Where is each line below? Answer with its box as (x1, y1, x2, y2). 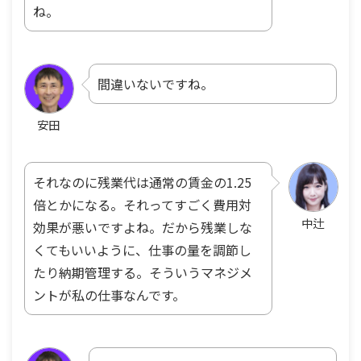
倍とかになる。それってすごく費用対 (33, 194, 251, 214)
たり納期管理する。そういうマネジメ (33, 262, 252, 282)
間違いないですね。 (98, 73, 214, 93)
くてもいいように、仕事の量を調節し (33, 239, 251, 259)
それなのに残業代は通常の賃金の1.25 (33, 172, 251, 192)
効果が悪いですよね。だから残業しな (33, 217, 252, 237)
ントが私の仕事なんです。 (33, 284, 185, 305)
